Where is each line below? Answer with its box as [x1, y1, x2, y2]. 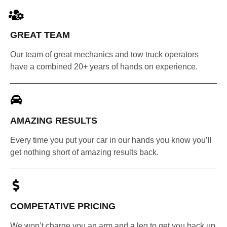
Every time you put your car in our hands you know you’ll [10, 136, 212, 145]
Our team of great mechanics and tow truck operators [10, 50, 199, 59]
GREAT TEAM [10, 30, 70, 41]
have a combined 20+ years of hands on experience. [10, 62, 198, 71]
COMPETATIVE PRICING [10, 201, 116, 211]
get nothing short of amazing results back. [10, 148, 159, 157]
